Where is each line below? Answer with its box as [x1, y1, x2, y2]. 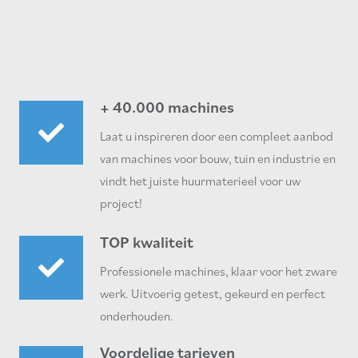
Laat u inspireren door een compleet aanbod [100, 127, 334, 144]
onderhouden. [100, 307, 174, 324]
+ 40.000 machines [100, 96, 235, 117]
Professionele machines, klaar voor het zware [100, 262, 338, 279]
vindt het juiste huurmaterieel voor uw [100, 172, 301, 189]
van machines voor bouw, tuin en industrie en [100, 149, 336, 166]
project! [100, 194, 143, 211]
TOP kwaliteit [100, 231, 194, 253]
